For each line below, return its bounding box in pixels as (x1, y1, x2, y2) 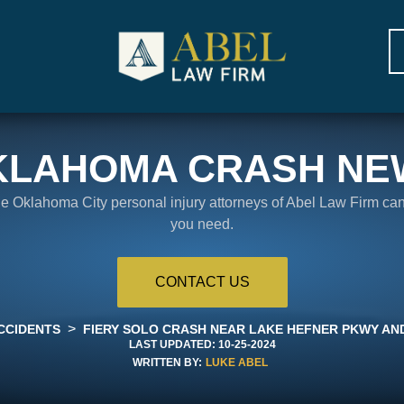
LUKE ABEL (206, 355, 268, 369)
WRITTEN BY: (133, 355, 202, 369)
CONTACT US (154, 273, 250, 289)
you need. (170, 216, 234, 232)
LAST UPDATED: (128, 337, 216, 351)
